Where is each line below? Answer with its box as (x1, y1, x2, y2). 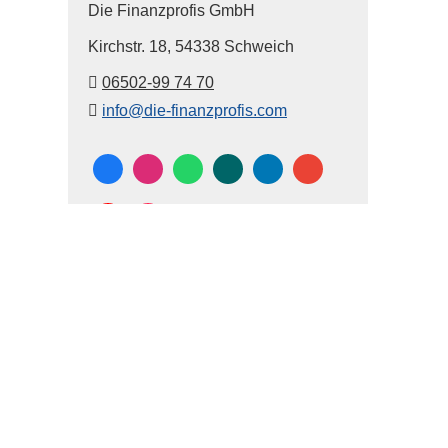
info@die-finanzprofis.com (102, 102, 287, 119)
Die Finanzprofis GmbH (88, 2, 291, 19)
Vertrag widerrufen (19, 405, 123, 421)
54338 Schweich (175, 38, 294, 55)
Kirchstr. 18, (88, 38, 175, 55)
